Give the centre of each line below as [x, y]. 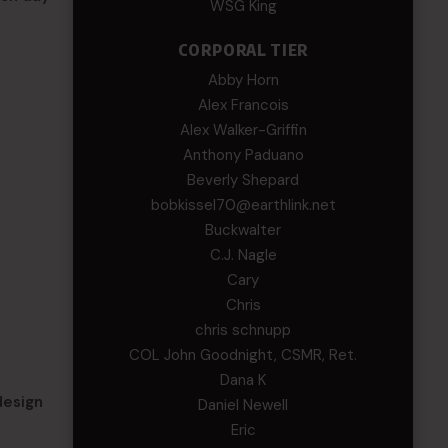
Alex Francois [243, 105]
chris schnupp [243, 330]
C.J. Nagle [243, 255]
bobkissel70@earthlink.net [243, 205]
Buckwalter [243, 230]
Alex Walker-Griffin [243, 130]
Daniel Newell [243, 405]
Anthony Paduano [243, 155]
